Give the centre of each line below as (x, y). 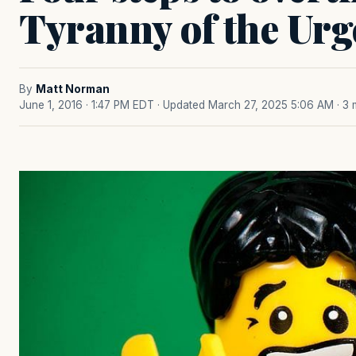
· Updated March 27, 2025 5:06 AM (246, 105)
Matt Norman (73, 89)
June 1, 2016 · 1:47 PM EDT (87, 105)
